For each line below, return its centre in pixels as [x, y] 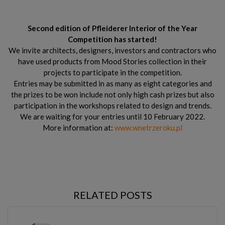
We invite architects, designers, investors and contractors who [113, 50]
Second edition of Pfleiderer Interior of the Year [113, 28]
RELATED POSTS [113, 195]
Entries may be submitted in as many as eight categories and [113, 83]
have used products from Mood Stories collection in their [113, 61]
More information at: [79, 127]
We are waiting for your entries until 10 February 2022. [113, 116]
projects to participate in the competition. [113, 72]
